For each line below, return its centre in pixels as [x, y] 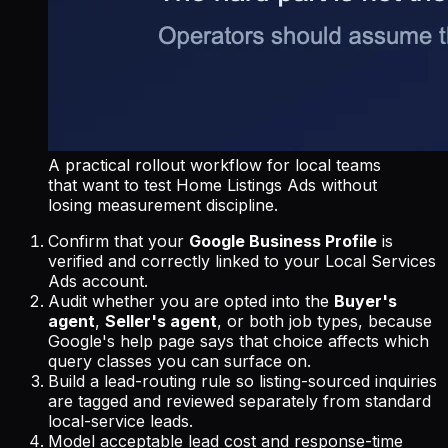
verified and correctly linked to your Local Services [242, 261]
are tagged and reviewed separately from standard [239, 401]
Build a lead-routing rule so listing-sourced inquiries [242, 381]
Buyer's [365, 301]
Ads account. [98, 281]
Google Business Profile [283, 241]
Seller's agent [161, 321]
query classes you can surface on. [179, 361]
